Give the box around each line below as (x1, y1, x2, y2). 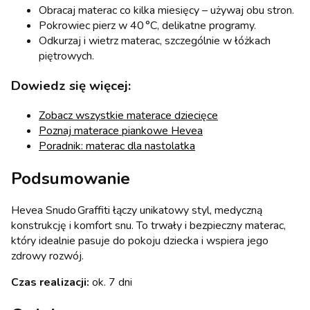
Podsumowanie (11, 167, 130, 190)
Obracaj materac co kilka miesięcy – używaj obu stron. (39, 3, 294, 19)
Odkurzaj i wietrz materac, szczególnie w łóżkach (39, 33, 271, 49)
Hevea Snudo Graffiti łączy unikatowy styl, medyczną (11, 203, 262, 219)
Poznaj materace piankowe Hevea (39, 122, 203, 138)
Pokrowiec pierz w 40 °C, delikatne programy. (39, 18, 256, 34)
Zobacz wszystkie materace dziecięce (39, 107, 218, 123)
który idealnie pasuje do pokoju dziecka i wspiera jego (11, 233, 268, 249)
